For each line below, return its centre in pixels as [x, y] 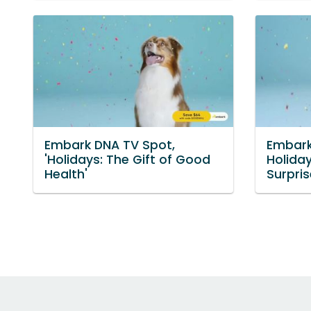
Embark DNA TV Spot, [110, 145]
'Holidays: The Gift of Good [127, 160]
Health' [66, 175]
